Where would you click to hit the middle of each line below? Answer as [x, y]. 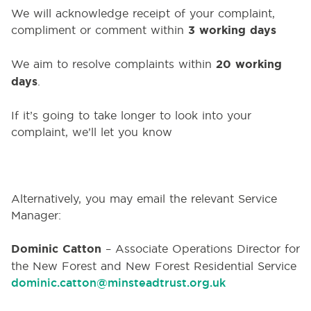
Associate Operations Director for [208, 249]
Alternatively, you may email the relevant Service [144, 199]
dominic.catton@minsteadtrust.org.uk [118, 283]
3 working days [232, 30]
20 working [249, 64]
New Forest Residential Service [211, 266]
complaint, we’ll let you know [92, 132]
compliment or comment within [100, 30]
